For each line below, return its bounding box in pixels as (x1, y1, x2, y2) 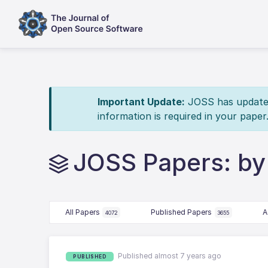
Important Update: (97, 96, 185, 108)
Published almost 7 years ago (118, 251, 222, 260)
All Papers (65, 208, 100, 217)
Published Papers (151, 208, 212, 217)
